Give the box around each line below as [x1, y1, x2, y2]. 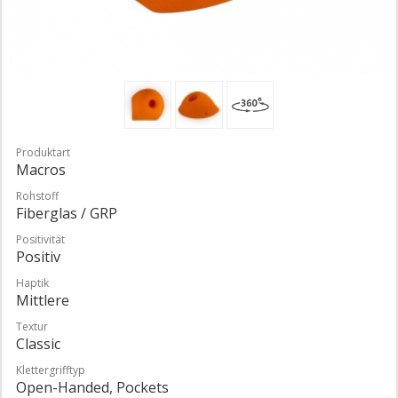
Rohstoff [16, 187, 59, 203]
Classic [16, 333, 60, 354]
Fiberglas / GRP [16, 203, 117, 223]
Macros [16, 159, 66, 179]
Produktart [16, 144, 70, 160]
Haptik [16, 275, 49, 291]
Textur [16, 318, 48, 334]
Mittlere [16, 290, 69, 310]
